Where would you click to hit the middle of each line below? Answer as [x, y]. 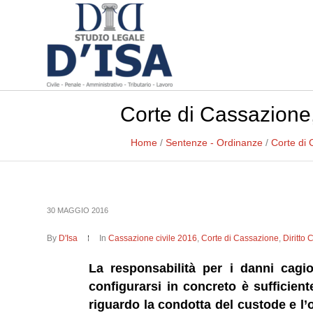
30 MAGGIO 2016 [78, 210]
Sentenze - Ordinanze [214, 143]
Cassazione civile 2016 [153, 238]
